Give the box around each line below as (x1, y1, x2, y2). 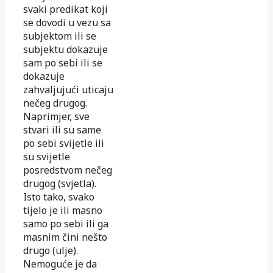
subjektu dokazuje (23, 42, 108, 56)
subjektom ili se (23, 29, 96, 43)
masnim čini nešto (23, 230, 107, 244)
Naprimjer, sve (23, 109, 90, 123)
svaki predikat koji (23, 2, 108, 16)
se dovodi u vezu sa (23, 15, 111, 29)
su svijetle (23, 149, 70, 163)
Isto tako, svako (23, 190, 94, 204)
